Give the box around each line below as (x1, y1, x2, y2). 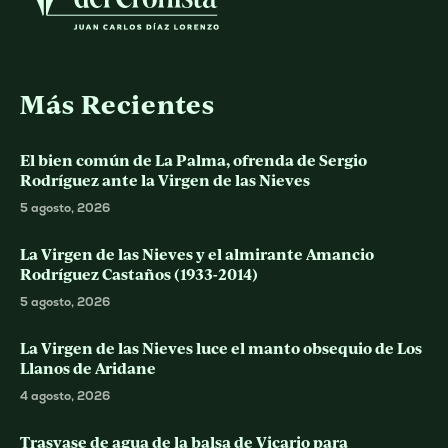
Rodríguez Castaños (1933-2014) (20, 264, 258, 284)
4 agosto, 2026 (20, 388, 110, 404)
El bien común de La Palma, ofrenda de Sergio (20, 150, 367, 170)
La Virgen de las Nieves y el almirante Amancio (20, 244, 374, 264)
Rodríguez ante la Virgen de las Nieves (20, 170, 310, 190)
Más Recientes (20, 87, 215, 121)
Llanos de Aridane (20, 358, 156, 378)
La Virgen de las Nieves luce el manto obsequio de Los (20, 338, 422, 358)
